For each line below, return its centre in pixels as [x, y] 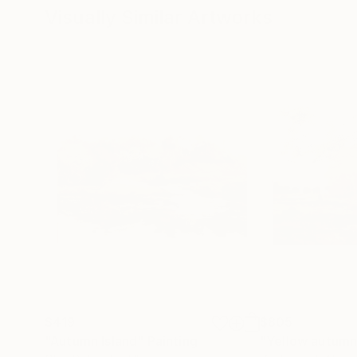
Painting [172, 341]
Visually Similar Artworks [159, 18]
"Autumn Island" [94, 341]
